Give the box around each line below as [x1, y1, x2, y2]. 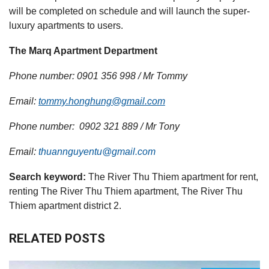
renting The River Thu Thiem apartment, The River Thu [9, 186, 243, 196]
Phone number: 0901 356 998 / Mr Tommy [9, 70, 187, 81]
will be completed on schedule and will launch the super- [9, 5, 250, 16]
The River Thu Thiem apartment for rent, [86, 171, 258, 182]
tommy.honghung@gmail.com [38, 95, 165, 106]
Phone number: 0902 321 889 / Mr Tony [9, 121, 180, 131]
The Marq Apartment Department [9, 45, 157, 56]
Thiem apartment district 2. [9, 200, 121, 211]
